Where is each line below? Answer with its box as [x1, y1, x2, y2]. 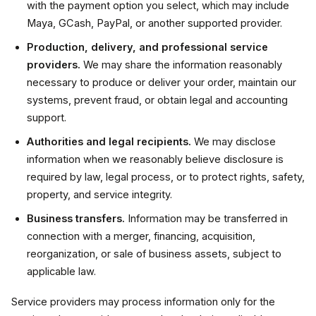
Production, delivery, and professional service [27, 41, 268, 54]
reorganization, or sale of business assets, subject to [27, 248, 281, 260]
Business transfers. [27, 212, 125, 225]
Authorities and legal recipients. [27, 135, 191, 148]
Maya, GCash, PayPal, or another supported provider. [27, 17, 282, 30]
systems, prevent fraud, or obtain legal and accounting [27, 94, 288, 107]
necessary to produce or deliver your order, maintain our [27, 76, 296, 89]
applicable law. [27, 265, 96, 278]
